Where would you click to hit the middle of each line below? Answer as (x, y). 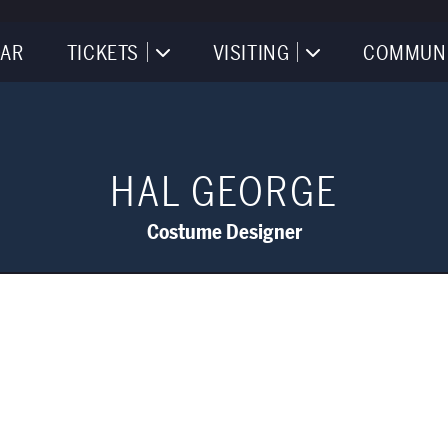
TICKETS (103, 53)
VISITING (251, 53)
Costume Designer (224, 232)
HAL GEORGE (224, 192)
